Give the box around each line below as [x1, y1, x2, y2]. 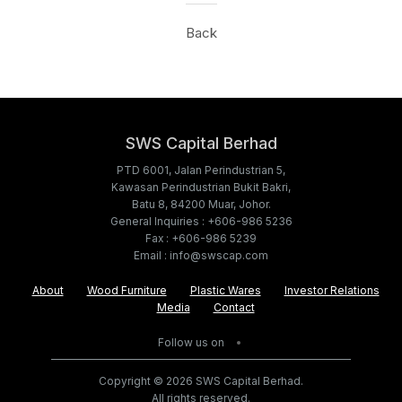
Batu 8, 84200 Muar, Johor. [131, 197, 271, 211]
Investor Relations [284, 284, 380, 297]
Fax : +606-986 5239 [145, 232, 257, 245]
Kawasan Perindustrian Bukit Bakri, [111, 180, 291, 194]
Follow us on [158, 336, 224, 349]
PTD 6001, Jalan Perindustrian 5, [117, 163, 285, 177]
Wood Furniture [86, 284, 167, 297]
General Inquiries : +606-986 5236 [109, 214, 293, 228]
